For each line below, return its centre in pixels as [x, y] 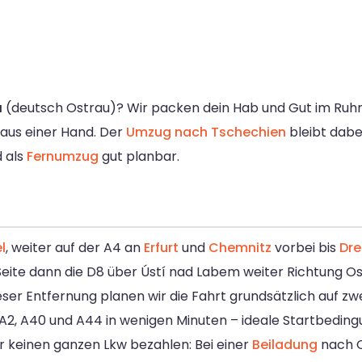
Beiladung [285, 345]
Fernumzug [63, 156]
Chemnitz [240, 248]
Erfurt [161, 248]
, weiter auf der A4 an [75, 248]
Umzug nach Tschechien [206, 132]
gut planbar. [139, 156]
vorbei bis [305, 248]
